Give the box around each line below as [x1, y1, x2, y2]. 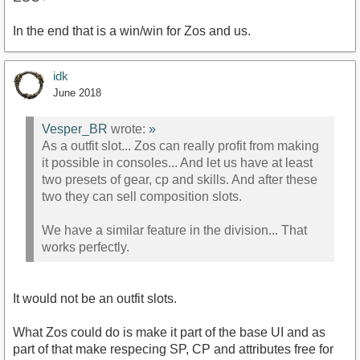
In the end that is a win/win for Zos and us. [13, 24, 251, 39]
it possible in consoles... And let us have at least [42, 155, 313, 170]
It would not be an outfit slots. [13, 292, 177, 305]
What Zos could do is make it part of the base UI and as [13, 325, 325, 339]
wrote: [108, 121, 149, 136]
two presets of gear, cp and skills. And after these [42, 172, 317, 186]
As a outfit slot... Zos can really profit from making [42, 138, 319, 153]
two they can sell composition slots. [42, 189, 242, 203]
